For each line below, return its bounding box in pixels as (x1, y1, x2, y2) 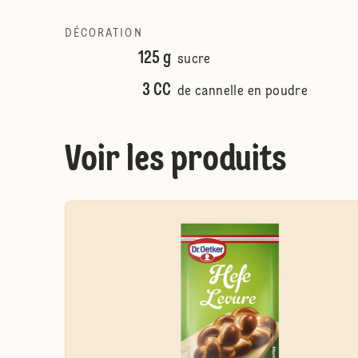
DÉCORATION (64, 28, 143, 39)
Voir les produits (64, 142, 287, 179)
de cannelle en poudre (177, 86, 308, 98)
